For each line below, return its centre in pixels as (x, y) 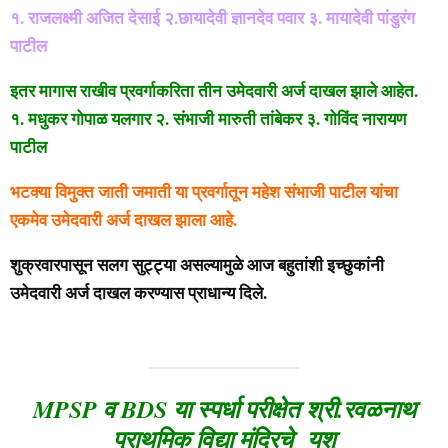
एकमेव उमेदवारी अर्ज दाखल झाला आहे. (123, 219)
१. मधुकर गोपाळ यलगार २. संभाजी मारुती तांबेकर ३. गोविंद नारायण (208, 118)
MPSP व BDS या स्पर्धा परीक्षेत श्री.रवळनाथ (224, 408)
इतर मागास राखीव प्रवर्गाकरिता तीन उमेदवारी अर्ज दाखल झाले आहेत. (214, 90)
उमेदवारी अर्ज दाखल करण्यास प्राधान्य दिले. (138, 292)
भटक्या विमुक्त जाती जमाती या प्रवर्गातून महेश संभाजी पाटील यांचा (204, 191)
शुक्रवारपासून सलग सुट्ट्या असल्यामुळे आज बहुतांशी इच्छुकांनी (197, 264)
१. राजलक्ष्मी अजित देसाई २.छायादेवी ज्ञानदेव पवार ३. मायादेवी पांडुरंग (212, 17)
